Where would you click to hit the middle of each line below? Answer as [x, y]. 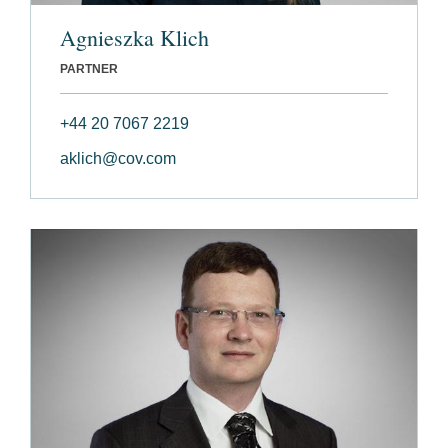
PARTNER [89, 69]
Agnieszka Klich [134, 38]
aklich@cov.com [118, 159]
